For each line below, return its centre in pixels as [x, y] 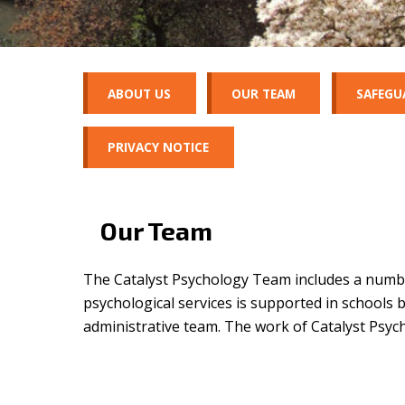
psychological [131, 302]
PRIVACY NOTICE [159, 147]
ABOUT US [140, 93]
